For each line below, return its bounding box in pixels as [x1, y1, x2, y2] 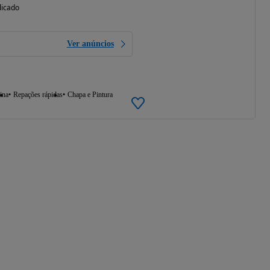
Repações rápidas [13, 90, 63, 99]
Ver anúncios [66, 39, 114, 48]
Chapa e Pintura [67, 90, 113, 99]
